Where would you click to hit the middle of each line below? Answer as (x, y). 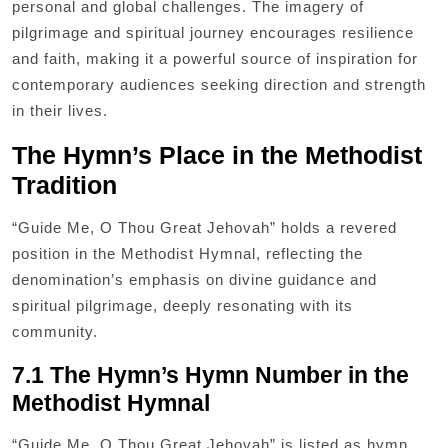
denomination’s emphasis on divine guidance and (194, 280)
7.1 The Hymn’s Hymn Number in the (210, 375)
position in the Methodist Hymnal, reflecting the (187, 254)
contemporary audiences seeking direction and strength (219, 85)
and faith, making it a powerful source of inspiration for (215, 59)
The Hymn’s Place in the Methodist (217, 155)
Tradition (64, 185)
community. (55, 332)
